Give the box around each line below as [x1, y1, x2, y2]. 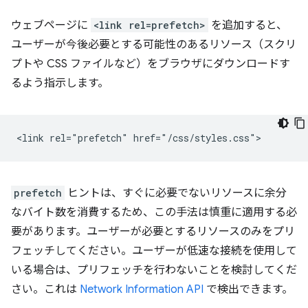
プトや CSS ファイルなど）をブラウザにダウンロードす [11, 57, 290, 71]
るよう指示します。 [11, 76, 109, 90]
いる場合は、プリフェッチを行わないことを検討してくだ [11, 263, 297, 277]
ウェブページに [11, 19, 91, 32]
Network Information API [80, 283, 203, 296]
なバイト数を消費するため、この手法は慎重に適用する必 [11, 206, 297, 219]
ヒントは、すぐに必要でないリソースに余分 [65, 186, 287, 200]
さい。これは [11, 283, 80, 296]
